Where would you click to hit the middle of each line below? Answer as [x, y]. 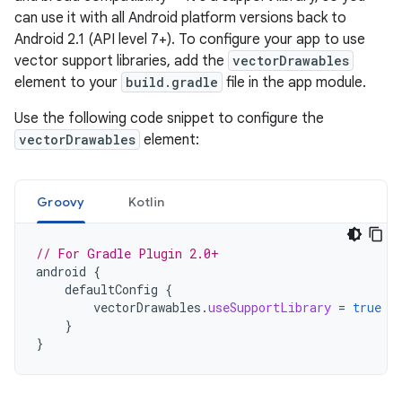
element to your [68, 83]
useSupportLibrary [270, 307]
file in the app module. [294, 83]
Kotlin [146, 202]
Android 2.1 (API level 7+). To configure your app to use [190, 39]
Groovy [61, 202]
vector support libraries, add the [121, 61]
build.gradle [172, 82]
